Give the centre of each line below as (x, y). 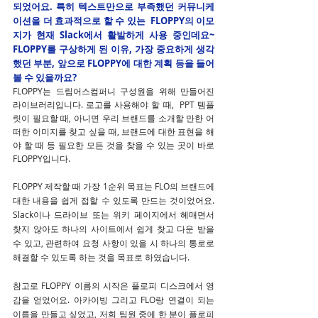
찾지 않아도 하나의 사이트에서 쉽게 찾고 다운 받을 (114, 228)
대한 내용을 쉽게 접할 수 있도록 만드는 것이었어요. (114, 200)
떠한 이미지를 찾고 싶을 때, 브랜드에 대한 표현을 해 (114, 131)
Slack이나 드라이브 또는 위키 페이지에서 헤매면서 (114, 214)
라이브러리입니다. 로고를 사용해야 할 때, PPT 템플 (114, 104)
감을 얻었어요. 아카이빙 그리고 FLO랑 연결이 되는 (114, 299)
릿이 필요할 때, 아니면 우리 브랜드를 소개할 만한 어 (114, 117)
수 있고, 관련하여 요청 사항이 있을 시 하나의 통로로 (114, 242)
